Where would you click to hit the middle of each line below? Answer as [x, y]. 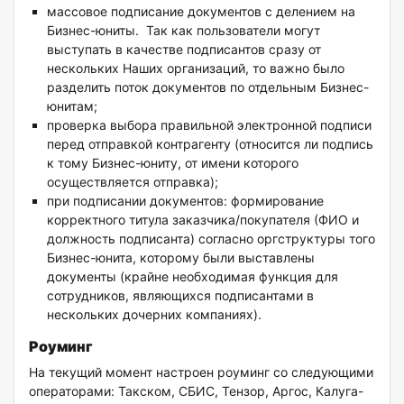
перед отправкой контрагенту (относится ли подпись [210, 144]
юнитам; [72, 106]
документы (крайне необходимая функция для [193, 277]
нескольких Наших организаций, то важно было [196, 69]
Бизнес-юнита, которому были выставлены [181, 258]
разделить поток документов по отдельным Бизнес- [208, 87]
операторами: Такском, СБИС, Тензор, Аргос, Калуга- [196, 391]
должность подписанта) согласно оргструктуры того [211, 239]
